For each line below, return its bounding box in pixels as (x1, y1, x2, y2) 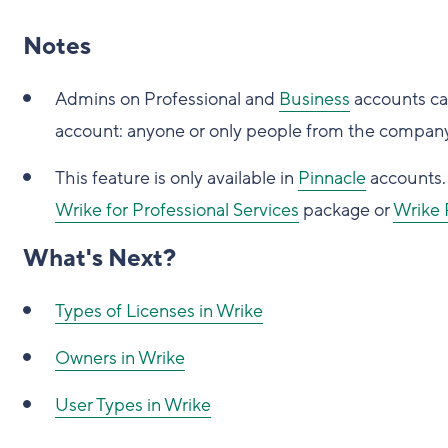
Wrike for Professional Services (54, 198, 299, 223)
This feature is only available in (54, 166, 298, 191)
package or (298, 198, 393, 223)
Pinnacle (297, 166, 366, 191)
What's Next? (22, 243, 176, 275)
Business (278, 87, 350, 112)
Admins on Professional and (54, 87, 279, 112)
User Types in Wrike (54, 393, 211, 418)
